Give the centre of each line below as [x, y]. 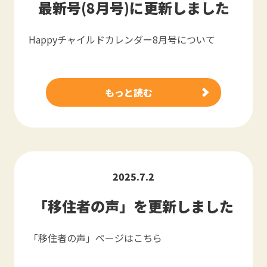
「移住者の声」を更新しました [133, 206]
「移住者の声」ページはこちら [95, 238]
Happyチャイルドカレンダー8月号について [122, 39]
